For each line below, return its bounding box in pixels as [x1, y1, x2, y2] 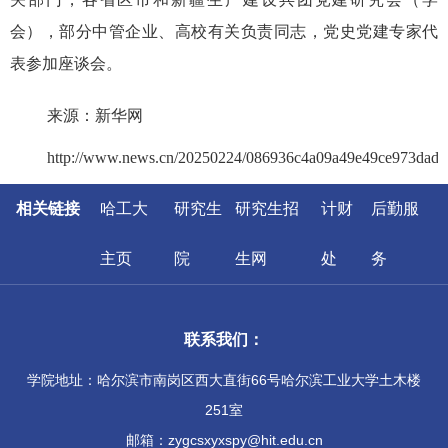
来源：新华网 [47, 107, 143, 124]
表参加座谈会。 [10, 55, 122, 72]
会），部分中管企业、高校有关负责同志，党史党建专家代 [10, 23, 438, 40]
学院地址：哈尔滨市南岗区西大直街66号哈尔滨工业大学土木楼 [27, 372, 421, 388]
